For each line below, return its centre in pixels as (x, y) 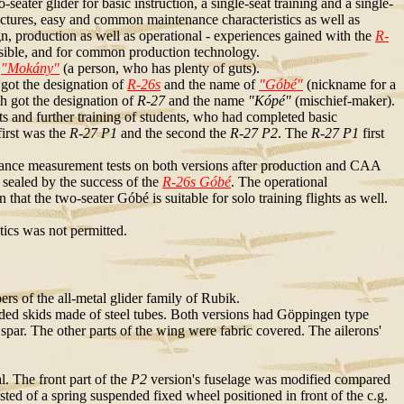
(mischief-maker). (343, 101)
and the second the (174, 133)
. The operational (279, 182)
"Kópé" (270, 101)
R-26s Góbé (197, 182)
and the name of (210, 84)
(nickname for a (349, 84)
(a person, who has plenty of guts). (160, 68)
